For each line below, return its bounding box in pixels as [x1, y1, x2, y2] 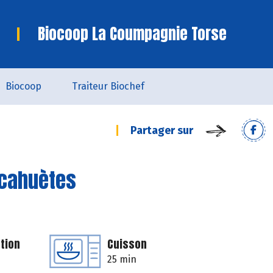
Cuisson [107, 236, 147, 252]
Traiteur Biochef [71, 80, 144, 92]
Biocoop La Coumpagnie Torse [38, 23, 227, 45]
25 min [107, 253, 136, 265]
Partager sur [130, 124, 193, 137]
